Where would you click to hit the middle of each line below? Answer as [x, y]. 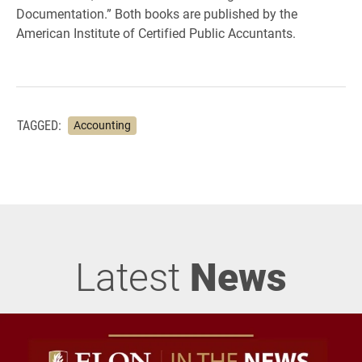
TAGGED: [39, 125]
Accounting [102, 125]
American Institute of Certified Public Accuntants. [156, 33]
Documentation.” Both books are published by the [157, 13]
